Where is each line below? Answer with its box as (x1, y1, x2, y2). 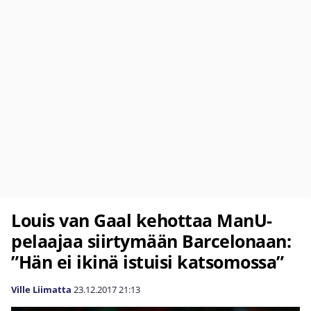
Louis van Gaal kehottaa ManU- (11, 208, 272, 232)
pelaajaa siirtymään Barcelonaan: (11, 229, 291, 253)
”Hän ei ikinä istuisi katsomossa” (11, 250, 284, 274)
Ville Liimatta (11, 283, 72, 296)
